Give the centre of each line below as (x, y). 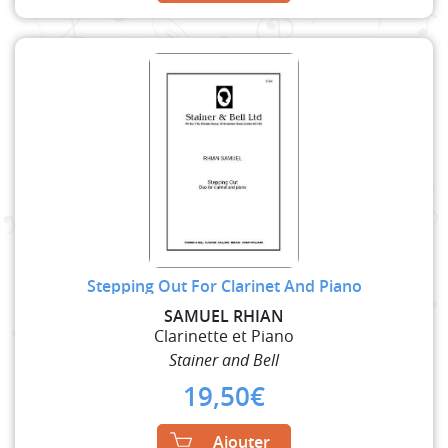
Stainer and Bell (224, 359)
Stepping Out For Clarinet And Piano (224, 285)
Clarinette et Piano (224, 335)
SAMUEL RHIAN (224, 315)
